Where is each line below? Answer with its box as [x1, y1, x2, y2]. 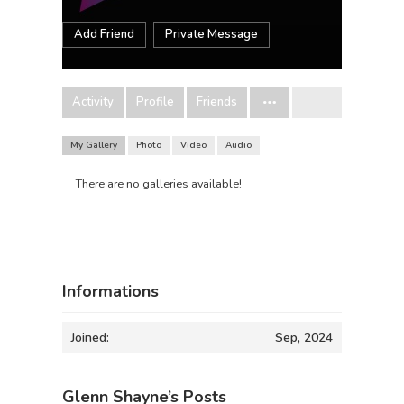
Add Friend [74, 26, 134, 42]
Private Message [165, 26, 258, 42]
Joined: [71, 329, 109, 347]
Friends [197, 94, 237, 110]
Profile [136, 94, 174, 110]
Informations [62, 280, 159, 303]
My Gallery [70, 139, 117, 151]
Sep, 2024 [275, 329, 333, 347]
